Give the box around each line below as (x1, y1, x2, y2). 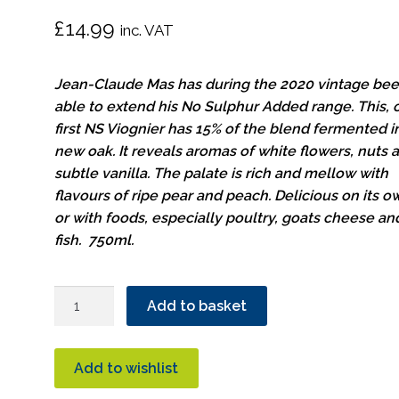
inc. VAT (119, 21, 174, 40)
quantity (53, 376, 108, 394)
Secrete (53, 309, 104, 327)
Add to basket (146, 297, 247, 314)
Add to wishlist (74, 360, 179, 378)
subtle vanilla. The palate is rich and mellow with (53, 165, 388, 183)
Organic (53, 354, 105, 371)
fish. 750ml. (53, 232, 141, 249)
